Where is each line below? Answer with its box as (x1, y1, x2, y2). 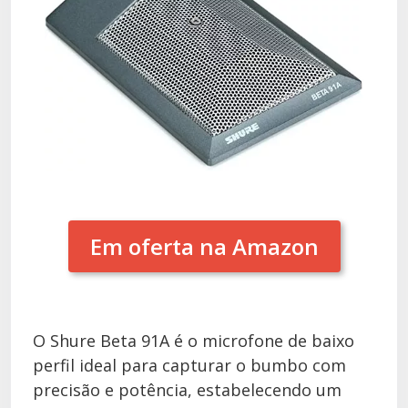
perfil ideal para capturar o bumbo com (33, 353, 346, 376)
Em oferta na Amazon (89, 230, 319, 261)
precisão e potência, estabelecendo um (33, 378, 342, 401)
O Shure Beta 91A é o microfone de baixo (33, 329, 354, 352)
